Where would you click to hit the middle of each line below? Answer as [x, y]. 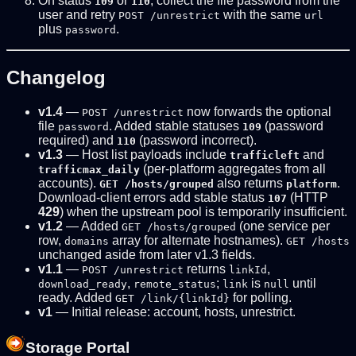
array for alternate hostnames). [197, 240]
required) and [77, 140]
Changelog [56, 77]
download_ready [83, 284]
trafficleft [265, 155]
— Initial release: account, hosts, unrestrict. [174, 311]
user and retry [78, 14]
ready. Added [77, 297]
